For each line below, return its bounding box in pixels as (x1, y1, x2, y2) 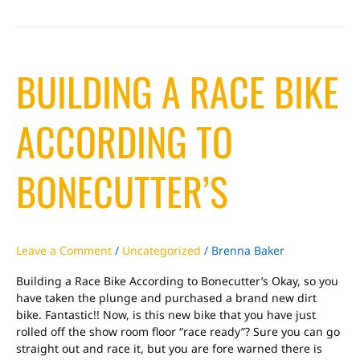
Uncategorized (122, 243, 201, 259)
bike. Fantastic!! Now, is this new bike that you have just (16, 307, 316, 323)
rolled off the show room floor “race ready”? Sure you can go (16, 324, 340, 340)
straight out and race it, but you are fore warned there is (16, 341, 322, 357)
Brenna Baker (211, 243, 284, 259)
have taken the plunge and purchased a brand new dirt (16, 290, 317, 306)
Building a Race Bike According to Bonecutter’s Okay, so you (16, 273, 338, 289)
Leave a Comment (16, 243, 112, 259)
